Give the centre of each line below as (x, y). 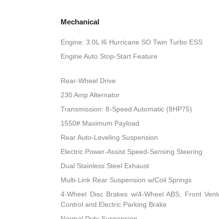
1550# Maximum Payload (100, 123)
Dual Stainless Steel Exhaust (105, 166)
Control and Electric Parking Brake (114, 205)
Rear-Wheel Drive (88, 81)
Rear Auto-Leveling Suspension (109, 138)
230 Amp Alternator (90, 95)
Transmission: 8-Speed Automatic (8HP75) (127, 109)
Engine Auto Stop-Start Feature (109, 56)
